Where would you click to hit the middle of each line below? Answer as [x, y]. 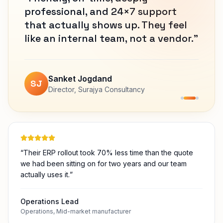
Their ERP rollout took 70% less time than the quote [108, 179]
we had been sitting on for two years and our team [104, 190]
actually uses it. [45, 201]
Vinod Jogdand [78, 111]
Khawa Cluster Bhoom [114, 121]
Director [61, 121]
